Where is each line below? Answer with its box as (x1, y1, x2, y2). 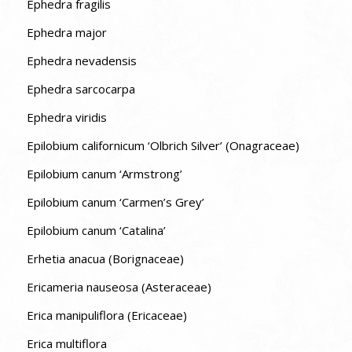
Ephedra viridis (26, 109, 107, 126)
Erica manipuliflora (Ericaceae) (26, 307, 187, 324)
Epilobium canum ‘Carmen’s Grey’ (26, 194, 204, 211)
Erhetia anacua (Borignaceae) (26, 251, 184, 267)
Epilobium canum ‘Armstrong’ (26, 166, 182, 182)
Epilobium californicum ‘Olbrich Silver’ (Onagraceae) (26, 137, 299, 154)
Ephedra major (26, 24, 107, 41)
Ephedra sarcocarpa (26, 81, 135, 97)
